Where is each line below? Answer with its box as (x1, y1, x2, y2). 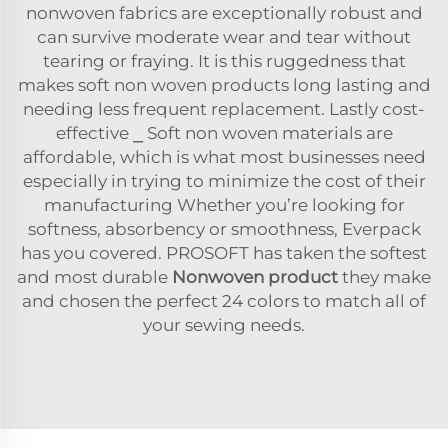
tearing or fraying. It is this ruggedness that (42, 51, 406, 72)
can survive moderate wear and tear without (37, 27, 411, 48)
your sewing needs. (143, 315, 305, 336)
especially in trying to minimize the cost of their (22, 171, 426, 192)
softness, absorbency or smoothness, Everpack (27, 219, 421, 240)
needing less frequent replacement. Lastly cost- (23, 99, 425, 120)
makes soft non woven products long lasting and (17, 75, 431, 96)
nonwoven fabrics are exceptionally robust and (25, 3, 423, 24)
